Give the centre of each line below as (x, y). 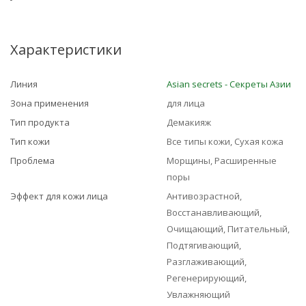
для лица (186, 103)
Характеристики (66, 50)
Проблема (32, 161)
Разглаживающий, (207, 262)
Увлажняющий (198, 294)
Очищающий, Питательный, (228, 229)
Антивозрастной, (204, 196)
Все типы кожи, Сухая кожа (225, 141)
